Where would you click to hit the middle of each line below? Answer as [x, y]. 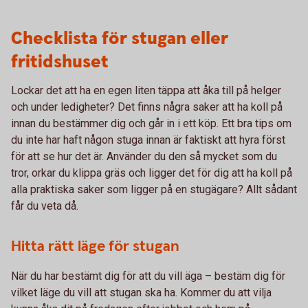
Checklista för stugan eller [120, 38]
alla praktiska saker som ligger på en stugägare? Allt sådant [154, 189]
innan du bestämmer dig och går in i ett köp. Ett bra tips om [151, 123]
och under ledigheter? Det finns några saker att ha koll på [147, 107]
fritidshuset [60, 62]
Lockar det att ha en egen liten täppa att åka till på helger [146, 90]
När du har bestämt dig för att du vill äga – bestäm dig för [148, 276]
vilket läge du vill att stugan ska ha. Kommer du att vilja [141, 292]
